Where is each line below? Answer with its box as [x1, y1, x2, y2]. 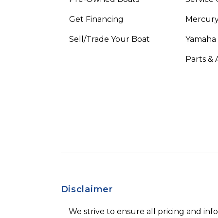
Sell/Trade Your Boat [69, 34, 150, 44]
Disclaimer [60, 183, 113, 195]
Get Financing [69, 14, 124, 24]
